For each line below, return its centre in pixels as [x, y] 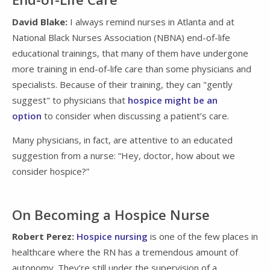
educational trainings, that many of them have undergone [130, 53]
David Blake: [41, 21]
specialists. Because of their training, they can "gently [122, 84]
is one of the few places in [203, 236]
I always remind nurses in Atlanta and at [152, 21]
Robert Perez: [44, 236]
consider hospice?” [51, 171]
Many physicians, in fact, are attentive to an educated [122, 140]
